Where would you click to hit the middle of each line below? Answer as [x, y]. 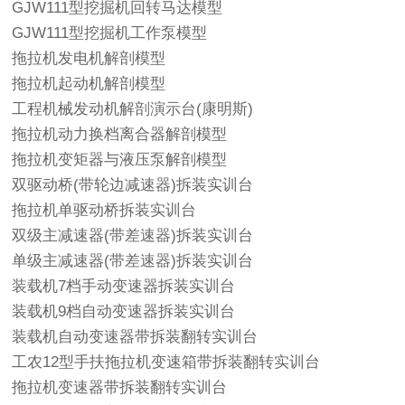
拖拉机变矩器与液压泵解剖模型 [120, 159]
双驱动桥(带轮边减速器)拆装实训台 [133, 184]
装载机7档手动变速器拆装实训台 [124, 286]
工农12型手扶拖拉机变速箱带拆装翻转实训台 [166, 362]
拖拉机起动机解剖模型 [89, 83]
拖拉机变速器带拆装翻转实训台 [120, 387]
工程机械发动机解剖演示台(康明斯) [133, 108]
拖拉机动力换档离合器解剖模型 [120, 134]
